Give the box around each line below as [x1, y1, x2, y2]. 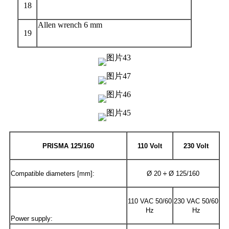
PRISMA [42, 142, 71, 150]
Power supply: [11, 214, 53, 222]
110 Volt [138, 142, 162, 150]
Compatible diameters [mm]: [11, 169, 95, 177]
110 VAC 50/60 [128, 197, 172, 205]
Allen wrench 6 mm [38, 20, 102, 29]
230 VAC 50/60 [174, 197, 218, 205]
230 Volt [184, 142, 209, 150]
